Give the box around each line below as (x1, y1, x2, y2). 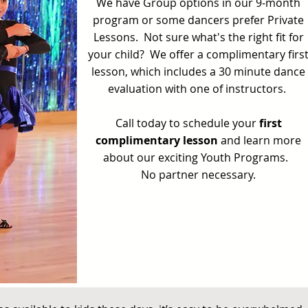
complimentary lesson (96, 133, 218, 148)
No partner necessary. (141, 167, 256, 182)
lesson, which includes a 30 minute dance (91, 64, 305, 79)
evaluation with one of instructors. (108, 81, 289, 96)
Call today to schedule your (115, 115, 259, 131)
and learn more (218, 133, 301, 148)
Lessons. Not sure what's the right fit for (93, 30, 304, 45)
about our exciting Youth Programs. (103, 150, 294, 165)
